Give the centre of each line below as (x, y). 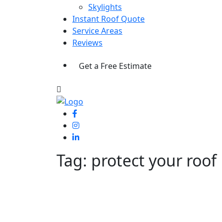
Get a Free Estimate (115, 66)
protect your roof (154, 161)
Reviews (87, 42)
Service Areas (97, 30)
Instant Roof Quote (109, 19)
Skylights (105, 7)
